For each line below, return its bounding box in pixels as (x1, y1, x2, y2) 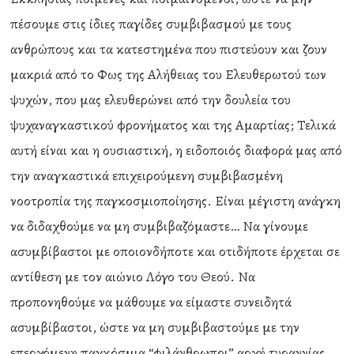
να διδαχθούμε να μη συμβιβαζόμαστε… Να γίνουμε (10, 217, 309, 235)
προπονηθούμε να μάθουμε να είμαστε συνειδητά (10, 292, 292, 311)
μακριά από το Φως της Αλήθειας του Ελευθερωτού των (10, 65, 327, 84)
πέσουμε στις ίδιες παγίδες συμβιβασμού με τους (10, 14, 292, 33)
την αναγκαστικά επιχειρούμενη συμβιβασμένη (10, 166, 284, 185)
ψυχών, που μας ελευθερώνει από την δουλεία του (10, 90, 292, 109)
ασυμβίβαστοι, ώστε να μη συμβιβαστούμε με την (10, 318, 300, 337)
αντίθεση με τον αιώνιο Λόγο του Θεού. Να (10, 267, 256, 286)
